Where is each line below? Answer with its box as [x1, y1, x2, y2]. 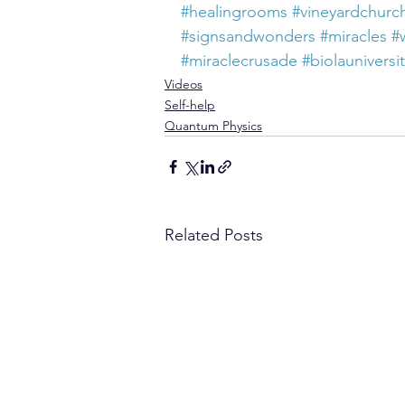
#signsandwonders [181, 26, 316, 46]
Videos [165, 76, 202, 92]
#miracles [320, 26, 387, 46]
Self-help [165, 97, 215, 113]
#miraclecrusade [181, 51, 297, 71]
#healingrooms [181, 2, 287, 22]
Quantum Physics [165, 118, 262, 134]
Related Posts [165, 225, 263, 245]
